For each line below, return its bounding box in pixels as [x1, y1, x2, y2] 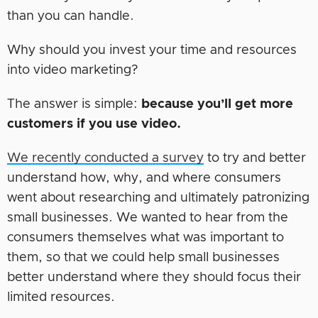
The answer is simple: [7, 97, 141, 111]
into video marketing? [7, 63, 138, 77]
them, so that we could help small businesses [7, 251, 280, 264]
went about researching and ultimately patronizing [7, 191, 309, 204]
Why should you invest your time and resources [7, 43, 297, 57]
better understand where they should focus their [7, 270, 301, 284]
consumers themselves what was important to [7, 231, 284, 244]
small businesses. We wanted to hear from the [7, 211, 288, 224]
